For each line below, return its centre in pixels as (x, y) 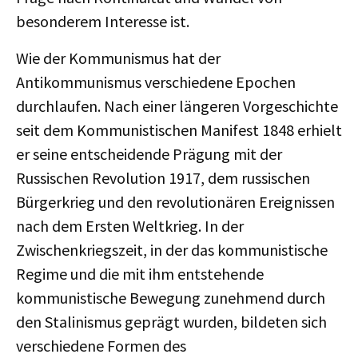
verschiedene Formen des (101, 346)
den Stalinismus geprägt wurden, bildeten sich (171, 322)
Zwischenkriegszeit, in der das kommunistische (172, 250)
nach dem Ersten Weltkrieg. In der (130, 226)
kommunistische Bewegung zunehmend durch (171, 298)
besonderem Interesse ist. (103, 21)
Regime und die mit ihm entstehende (140, 274)
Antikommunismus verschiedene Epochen (156, 82)
